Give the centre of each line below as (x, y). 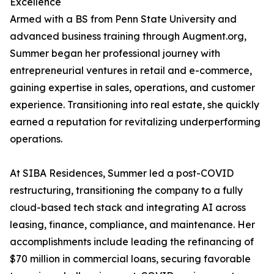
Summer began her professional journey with (115, 53)
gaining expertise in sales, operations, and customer (132, 87)
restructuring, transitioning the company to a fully (126, 190)
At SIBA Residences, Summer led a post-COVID (122, 173)
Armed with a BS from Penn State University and (123, 19)
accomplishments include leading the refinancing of (132, 242)
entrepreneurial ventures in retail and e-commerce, (131, 70)
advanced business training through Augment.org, (128, 36)
